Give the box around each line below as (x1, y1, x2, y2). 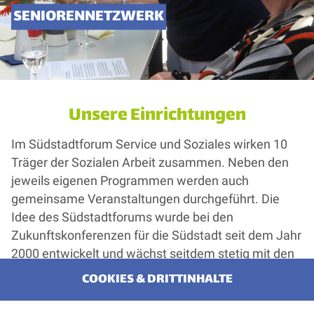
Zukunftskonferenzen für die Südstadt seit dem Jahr (11, 228, 301, 243)
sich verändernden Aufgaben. (11, 264, 175, 279)
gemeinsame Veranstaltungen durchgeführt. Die (11, 191, 280, 206)
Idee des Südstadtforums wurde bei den (11, 210, 233, 224)
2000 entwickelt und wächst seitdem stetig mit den (11, 246, 294, 261)
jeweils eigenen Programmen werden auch (11, 173, 249, 188)
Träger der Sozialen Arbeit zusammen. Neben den (11, 155, 289, 170)
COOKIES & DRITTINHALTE (81, 268, 233, 291)
